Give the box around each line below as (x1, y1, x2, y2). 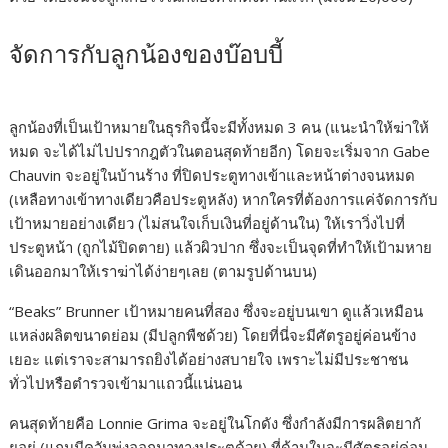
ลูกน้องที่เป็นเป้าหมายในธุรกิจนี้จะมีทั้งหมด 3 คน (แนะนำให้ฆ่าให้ (9, 117, 430, 138)
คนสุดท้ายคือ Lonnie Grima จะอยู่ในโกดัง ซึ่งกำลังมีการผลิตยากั (9, 413, 422, 434)
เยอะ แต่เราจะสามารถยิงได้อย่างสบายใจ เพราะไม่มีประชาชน (9, 349, 409, 370)
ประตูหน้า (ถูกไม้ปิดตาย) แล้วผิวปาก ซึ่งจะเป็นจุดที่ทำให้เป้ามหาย (9, 237, 433, 258)
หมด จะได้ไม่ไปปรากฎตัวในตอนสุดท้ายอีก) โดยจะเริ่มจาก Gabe (9, 141, 431, 162)
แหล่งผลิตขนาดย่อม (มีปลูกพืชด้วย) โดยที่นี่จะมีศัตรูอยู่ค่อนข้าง (9, 325, 417, 346)
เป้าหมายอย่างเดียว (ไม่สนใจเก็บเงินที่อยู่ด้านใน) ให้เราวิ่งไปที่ (9, 213, 406, 234)
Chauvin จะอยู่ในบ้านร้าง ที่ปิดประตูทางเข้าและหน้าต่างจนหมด (9, 165, 416, 186)
